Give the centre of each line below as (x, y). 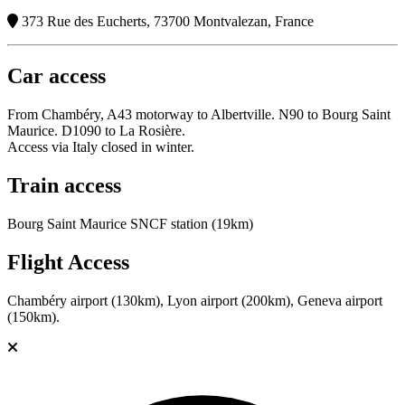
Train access (64, 186)
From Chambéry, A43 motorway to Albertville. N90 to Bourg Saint (199, 115)
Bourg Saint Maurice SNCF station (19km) (130, 224)
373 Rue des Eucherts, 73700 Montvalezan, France (166, 22)
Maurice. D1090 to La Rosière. (96, 131)
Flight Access (68, 262)
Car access (57, 76)
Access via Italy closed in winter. (101, 147)
